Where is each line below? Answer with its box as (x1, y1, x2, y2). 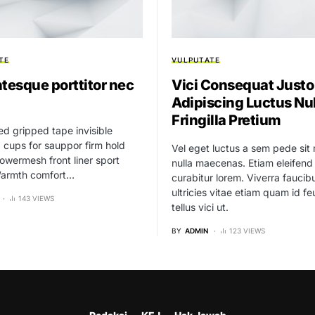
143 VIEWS (18, 194, 54, 203)
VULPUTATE (172, 56, 221, 65)
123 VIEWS (229, 226, 265, 236)
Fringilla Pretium (172, 112, 281, 129)
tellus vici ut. (172, 201, 229, 214)
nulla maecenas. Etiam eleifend (172, 157, 313, 169)
